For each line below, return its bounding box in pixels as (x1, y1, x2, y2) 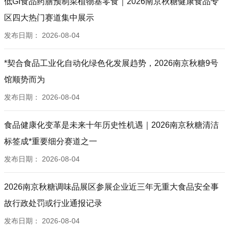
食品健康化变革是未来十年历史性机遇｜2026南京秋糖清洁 (4, 121, 219, 129)
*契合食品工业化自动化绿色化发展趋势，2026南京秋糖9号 (4, 59, 218, 67)
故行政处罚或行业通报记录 (4, 199, 102, 208)
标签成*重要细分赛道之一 (4, 137, 97, 146)
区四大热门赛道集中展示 (4, 13, 94, 22)
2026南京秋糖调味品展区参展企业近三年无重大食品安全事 (4, 182, 219, 191)
